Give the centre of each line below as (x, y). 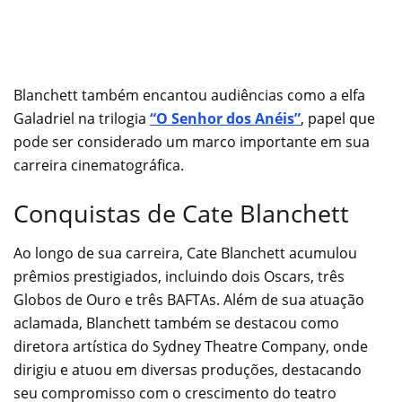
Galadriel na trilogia (82, 119)
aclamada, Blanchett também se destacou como (176, 323)
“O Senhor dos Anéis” (225, 119)
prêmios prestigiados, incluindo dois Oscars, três (179, 277)
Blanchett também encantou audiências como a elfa (189, 96)
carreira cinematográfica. (99, 166)
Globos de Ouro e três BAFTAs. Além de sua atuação (189, 300)
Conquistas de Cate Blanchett (181, 213)
